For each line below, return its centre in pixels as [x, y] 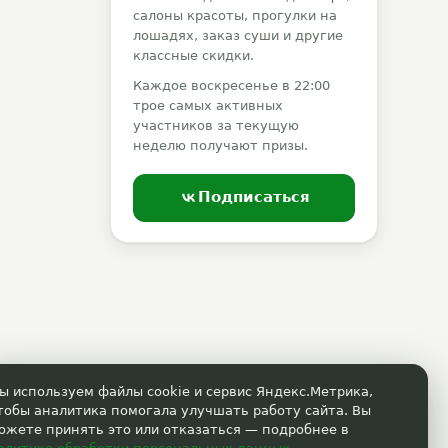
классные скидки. [193, 55]
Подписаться [253, 197]
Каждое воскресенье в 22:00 [231, 85]
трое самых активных [208, 105]
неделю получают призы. [220, 145]
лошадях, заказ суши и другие [238, 35]
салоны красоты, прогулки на [235, 15]
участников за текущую [216, 125]
